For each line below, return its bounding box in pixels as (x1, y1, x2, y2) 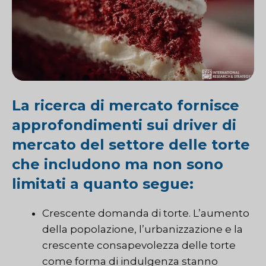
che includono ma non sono (12, 156, 223, 173)
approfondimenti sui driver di (12, 116, 236, 134)
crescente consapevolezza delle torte (42, 239, 236, 252)
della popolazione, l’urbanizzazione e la (42, 223, 243, 236)
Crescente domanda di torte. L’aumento (42, 207, 249, 220)
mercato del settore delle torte (12, 136, 250, 154)
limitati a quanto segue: (12, 175, 194, 193)
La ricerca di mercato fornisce (12, 97, 239, 115)
